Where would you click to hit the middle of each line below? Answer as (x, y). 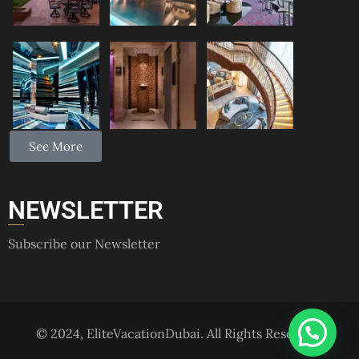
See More (56, 146)
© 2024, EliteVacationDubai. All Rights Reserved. (179, 333)
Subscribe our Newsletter (84, 243)
